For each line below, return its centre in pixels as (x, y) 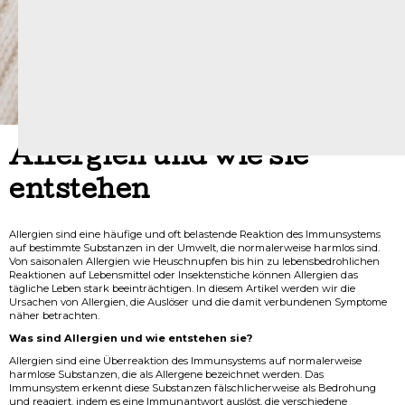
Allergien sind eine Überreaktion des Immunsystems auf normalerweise (185, 361)
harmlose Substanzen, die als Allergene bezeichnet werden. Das (166, 374)
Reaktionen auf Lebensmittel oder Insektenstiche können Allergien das (184, 275)
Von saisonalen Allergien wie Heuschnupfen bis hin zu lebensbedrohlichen (194, 261)
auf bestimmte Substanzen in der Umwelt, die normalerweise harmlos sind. (194, 248)
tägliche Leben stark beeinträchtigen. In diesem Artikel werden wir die (182, 288)
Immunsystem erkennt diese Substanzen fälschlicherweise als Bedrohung (193, 388)
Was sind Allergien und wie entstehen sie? (131, 338)
